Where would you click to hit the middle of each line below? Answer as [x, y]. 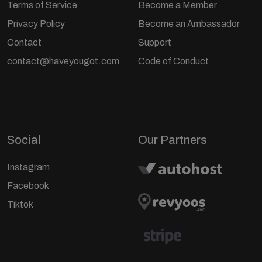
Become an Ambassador [189, 23]
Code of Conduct [173, 61]
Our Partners [173, 139]
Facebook [28, 185]
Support [155, 42]
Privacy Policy [36, 23]
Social [24, 139]
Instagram [28, 167]
